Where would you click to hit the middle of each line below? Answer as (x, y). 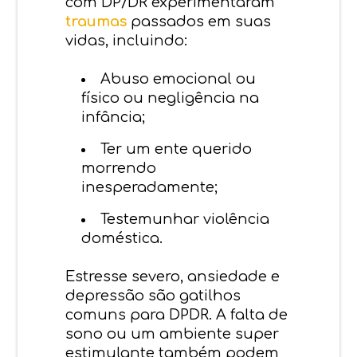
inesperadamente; (150, 187)
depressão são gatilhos (153, 295)
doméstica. (122, 238)
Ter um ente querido (177, 149)
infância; (114, 117)
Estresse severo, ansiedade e (173, 276)
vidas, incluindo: (127, 40)
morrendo (119, 168)
